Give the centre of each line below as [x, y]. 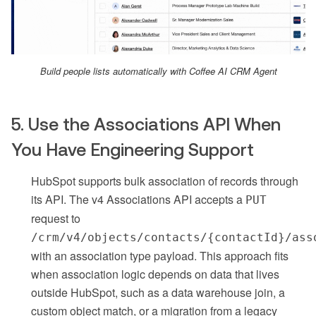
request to [56, 219]
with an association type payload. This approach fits [160, 256]
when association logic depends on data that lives [155, 274]
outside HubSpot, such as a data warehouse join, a [158, 293]
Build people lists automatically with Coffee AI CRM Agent [158, 71]
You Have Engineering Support [133, 150]
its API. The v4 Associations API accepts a [138, 200]
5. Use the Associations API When [146, 124]
